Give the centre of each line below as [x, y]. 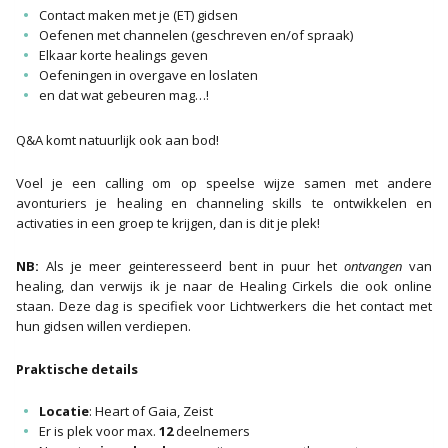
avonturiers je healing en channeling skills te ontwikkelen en [224, 203]
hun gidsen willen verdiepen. [103, 325]
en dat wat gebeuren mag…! [123, 95]
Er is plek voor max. [98, 431]
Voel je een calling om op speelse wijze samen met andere [224, 183]
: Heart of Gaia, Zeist [150, 411]
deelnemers [212, 431]
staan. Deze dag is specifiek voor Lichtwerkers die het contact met [224, 305]
